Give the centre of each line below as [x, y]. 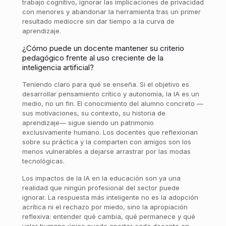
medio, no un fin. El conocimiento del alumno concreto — [112, 103]
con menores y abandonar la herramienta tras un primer [111, 12]
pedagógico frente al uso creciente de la [93, 58]
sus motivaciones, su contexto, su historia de [94, 113]
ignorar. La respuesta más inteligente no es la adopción [110, 197]
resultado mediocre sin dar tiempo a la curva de [98, 21]
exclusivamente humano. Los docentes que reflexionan [110, 132]
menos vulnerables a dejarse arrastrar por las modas [106, 151]
